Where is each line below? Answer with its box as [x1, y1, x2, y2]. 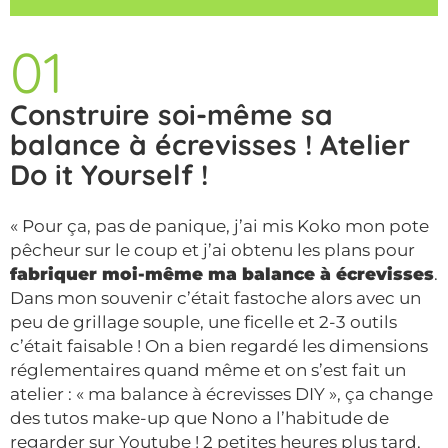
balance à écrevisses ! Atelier [10, 127, 410, 163]
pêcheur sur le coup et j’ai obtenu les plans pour [10, 240, 415, 261]
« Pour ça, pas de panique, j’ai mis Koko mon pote [10, 216, 429, 237]
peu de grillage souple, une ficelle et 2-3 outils [10, 312, 397, 333]
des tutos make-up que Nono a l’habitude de [10, 408, 389, 429]
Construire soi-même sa [10, 97, 333, 133]
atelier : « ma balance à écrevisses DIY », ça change [10, 384, 433, 405]
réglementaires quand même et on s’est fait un [10, 360, 406, 381]
